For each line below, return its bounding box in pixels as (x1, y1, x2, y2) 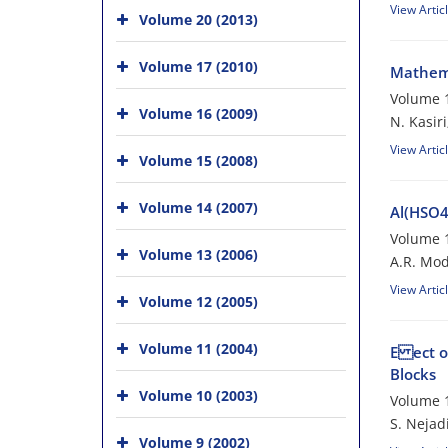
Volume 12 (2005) (139, 292, 258, 311)
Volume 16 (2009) (139, 104, 258, 123)
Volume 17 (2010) (139, 57, 258, 76)
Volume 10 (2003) (139, 386, 258, 405)
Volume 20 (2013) (139, 10, 258, 29)
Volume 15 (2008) (139, 151, 258, 170)
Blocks (389, 364, 436, 385)
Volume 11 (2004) (139, 339, 258, 358)
